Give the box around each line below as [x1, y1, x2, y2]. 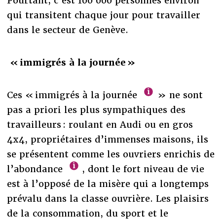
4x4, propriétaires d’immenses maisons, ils [6, 133, 208, 145]
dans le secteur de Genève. [6, 24, 128, 36]
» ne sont [153, 89, 203, 101]
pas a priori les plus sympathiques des [6, 104, 185, 115]
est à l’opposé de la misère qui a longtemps [6, 178, 209, 189]
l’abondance [6, 163, 66, 175]
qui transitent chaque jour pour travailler [6, 9, 200, 21]
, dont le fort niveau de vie [79, 163, 205, 175]
